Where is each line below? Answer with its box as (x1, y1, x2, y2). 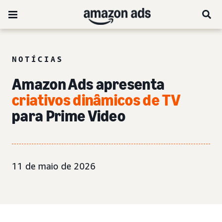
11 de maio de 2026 (12, 161, 96, 171)
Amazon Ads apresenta (12, 75, 165, 94)
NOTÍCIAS (12, 54, 63, 64)
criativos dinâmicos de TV (12, 91, 180, 110)
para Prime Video (12, 107, 126, 125)
